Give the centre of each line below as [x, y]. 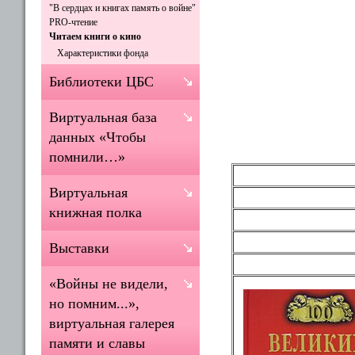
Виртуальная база [103, 117]
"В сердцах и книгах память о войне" [122, 8]
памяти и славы [97, 343]
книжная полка [95, 212]
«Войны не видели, [109, 284]
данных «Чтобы [97, 137]
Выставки [79, 248]
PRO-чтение [73, 22]
